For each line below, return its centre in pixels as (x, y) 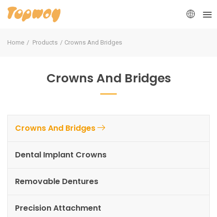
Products (45, 42)
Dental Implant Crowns (61, 155)
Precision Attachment (58, 208)
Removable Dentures (57, 181)
